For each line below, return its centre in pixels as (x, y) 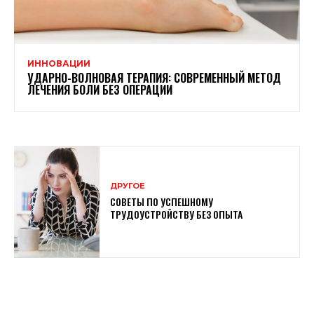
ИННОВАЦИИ (59, 64)
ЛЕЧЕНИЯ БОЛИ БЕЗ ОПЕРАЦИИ (100, 90)
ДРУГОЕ (128, 186)
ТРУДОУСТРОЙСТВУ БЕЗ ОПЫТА (177, 214)
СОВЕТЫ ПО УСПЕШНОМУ (162, 202)
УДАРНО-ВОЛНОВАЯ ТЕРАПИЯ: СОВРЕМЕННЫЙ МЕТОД (154, 78)
